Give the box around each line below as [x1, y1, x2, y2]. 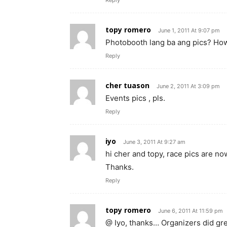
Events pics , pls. [105, 93, 165, 103]
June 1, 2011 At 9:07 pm [158, 26, 220, 34]
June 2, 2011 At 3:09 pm [157, 82, 220, 90]
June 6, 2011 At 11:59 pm [158, 207, 223, 214]
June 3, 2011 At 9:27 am [123, 138, 185, 145]
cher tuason [105, 80, 149, 90]
